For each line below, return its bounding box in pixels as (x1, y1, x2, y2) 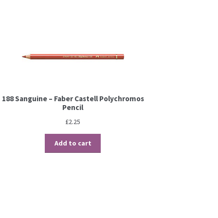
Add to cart (54, 139, 91, 148)
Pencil (62, 103, 84, 112)
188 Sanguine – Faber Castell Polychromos (1, 94, 144, 104)
